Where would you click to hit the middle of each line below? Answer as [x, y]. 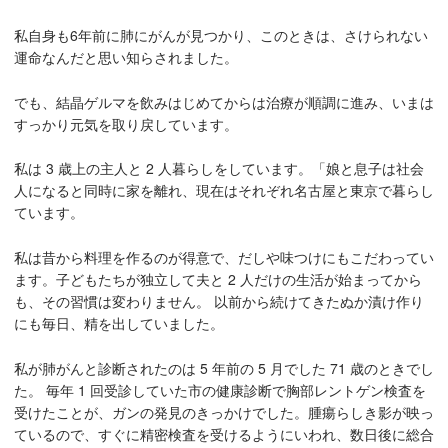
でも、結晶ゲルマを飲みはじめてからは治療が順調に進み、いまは [224, 101]
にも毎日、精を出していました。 [119, 323]
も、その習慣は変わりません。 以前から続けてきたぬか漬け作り [219, 301]
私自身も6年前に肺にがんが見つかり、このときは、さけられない [221, 35]
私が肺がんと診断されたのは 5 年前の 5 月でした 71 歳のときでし [224, 367]
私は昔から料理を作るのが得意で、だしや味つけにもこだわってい [224, 257]
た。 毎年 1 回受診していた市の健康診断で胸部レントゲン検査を [220, 389]
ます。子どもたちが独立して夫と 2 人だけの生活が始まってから [218, 279]
